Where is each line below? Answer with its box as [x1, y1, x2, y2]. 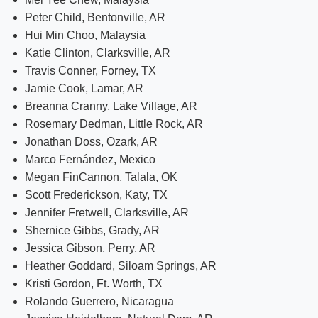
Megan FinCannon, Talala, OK [25, 170, 177, 183]
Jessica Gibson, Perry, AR [25, 241, 155, 254]
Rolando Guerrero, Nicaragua [25, 295, 174, 307]
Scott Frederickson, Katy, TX [25, 188, 168, 201]
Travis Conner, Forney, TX [25, 64, 156, 77]
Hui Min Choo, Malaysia [25, 28, 146, 41]
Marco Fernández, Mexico [25, 153, 155, 165]
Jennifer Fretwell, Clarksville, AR [25, 206, 189, 219]
